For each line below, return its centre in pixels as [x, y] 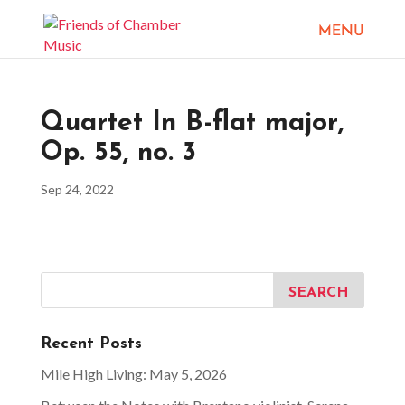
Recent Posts [91, 344]
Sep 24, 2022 [77, 189]
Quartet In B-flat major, [192, 123]
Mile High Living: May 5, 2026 [133, 374]
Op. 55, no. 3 [118, 153]
